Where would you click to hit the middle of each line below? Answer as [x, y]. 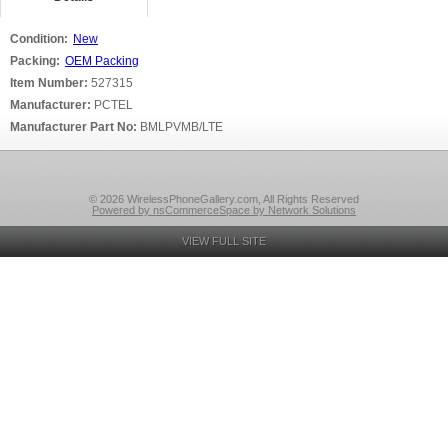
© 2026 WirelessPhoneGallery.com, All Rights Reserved [224, 199]
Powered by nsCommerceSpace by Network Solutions [224, 210]
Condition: [39, 39]
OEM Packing [102, 61]
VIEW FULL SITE [224, 241]
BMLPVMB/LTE [181, 127]
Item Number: [50, 83]
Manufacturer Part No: [75, 127]
